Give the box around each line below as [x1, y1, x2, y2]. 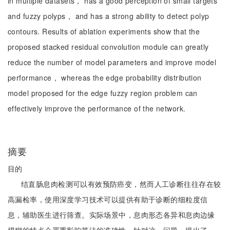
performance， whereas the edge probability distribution [8, 72, 202, 83]
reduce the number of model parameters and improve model [8, 57, 217, 67]
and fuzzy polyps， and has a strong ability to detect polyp [8, 11, 209, 21]
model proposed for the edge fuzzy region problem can [8, 88, 198, 98]
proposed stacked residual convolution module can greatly [8, 42, 209, 52]
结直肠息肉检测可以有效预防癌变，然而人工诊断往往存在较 [21, 179, 221, 189]
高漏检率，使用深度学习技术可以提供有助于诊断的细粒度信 [8, 194, 208, 204]
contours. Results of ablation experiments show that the [8, 26, 200, 36]
